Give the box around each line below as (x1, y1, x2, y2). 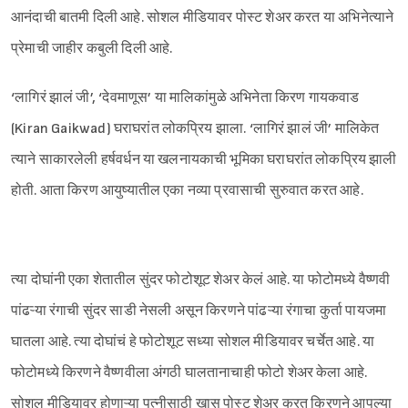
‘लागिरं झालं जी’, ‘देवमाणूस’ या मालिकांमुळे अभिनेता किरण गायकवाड (11, 89, 360, 107)
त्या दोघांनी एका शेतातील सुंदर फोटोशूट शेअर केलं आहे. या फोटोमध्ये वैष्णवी (11, 271, 391, 290)
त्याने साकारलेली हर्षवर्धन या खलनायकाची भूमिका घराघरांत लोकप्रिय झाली (11, 151, 397, 169)
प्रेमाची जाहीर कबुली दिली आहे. (11, 40, 173, 58)
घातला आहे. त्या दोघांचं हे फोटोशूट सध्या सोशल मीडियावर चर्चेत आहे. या (11, 333, 375, 352)
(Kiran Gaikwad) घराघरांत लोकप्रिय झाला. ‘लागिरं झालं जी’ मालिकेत (11, 120, 380, 138)
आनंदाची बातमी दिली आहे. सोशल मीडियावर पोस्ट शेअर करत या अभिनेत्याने (11, 9, 394, 27)
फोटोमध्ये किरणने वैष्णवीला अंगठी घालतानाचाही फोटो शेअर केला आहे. (11, 364, 368, 382)
